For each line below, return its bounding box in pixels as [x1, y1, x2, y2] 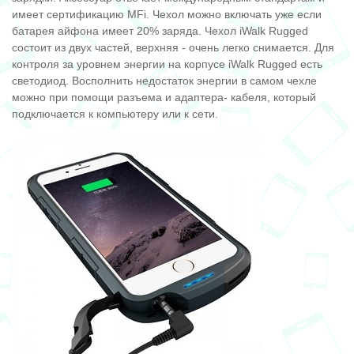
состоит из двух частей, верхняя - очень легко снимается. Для [12, 41, 334, 55]
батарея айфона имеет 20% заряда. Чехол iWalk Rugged [12, 24, 308, 38]
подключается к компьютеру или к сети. [12, 107, 218, 121]
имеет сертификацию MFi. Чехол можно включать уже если [12, 8, 322, 21]
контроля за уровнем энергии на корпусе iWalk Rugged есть [12, 58, 322, 71]
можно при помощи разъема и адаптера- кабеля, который [12, 91, 316, 104]
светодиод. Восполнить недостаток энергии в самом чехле [12, 74, 317, 88]
